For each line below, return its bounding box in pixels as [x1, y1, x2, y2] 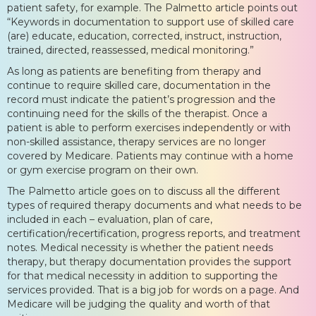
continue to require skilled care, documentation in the [7, 78, 271, 92]
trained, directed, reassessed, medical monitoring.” [7, 43, 254, 56]
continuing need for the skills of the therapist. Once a [7, 107, 267, 120]
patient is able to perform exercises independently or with [7, 121, 291, 134]
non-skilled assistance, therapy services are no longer [7, 135, 266, 148]
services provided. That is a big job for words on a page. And [7, 283, 299, 296]
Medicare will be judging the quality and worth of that [7, 297, 270, 310]
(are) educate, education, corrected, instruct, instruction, [7, 29, 281, 42]
